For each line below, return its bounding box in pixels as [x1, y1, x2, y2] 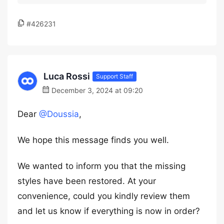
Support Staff [96, 72, 133, 80]
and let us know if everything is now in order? [17, 206, 200, 216]
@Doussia [39, 109, 79, 119]
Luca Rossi [43, 71, 90, 81]
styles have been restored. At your [17, 176, 156, 186]
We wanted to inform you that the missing [17, 161, 185, 171]
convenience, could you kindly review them [17, 191, 190, 201]
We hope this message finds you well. [17, 135, 169, 145]
